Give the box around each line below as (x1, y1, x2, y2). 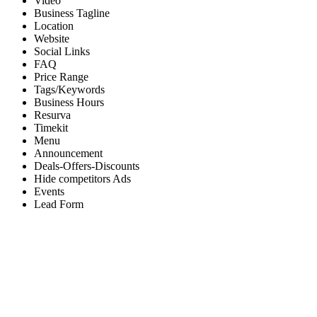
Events (34, 185, 64, 198)
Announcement (34, 147, 103, 160)
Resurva (34, 109, 71, 122)
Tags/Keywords (34, 83, 105, 96)
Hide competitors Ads (34, 173, 131, 185)
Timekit (34, 122, 68, 134)
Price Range (34, 71, 88, 83)
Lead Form (34, 198, 83, 211)
